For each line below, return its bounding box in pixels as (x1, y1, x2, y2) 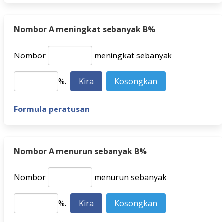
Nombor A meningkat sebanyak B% (14, 24, 155, 35)
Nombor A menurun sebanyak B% (14, 146, 147, 157)
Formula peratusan (14, 104, 90, 114)
